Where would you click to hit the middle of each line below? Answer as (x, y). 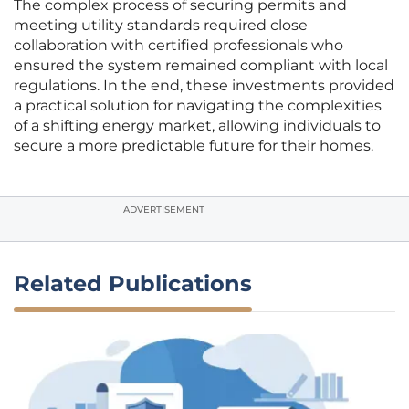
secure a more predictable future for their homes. (194, 146)
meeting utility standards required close (161, 26)
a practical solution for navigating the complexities (198, 106)
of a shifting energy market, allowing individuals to (197, 126)
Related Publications (133, 284)
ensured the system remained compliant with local (201, 66)
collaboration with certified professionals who (178, 46)
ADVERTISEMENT (164, 210)
